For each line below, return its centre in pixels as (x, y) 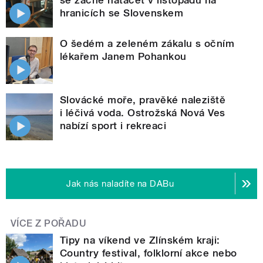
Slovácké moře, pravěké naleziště (143, 100)
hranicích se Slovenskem (122, 13)
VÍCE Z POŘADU (49, 223)
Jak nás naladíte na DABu (120, 183)
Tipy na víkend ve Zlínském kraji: (140, 240)
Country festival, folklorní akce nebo (149, 253)
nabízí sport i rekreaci (113, 125)
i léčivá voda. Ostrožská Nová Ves (143, 112)
